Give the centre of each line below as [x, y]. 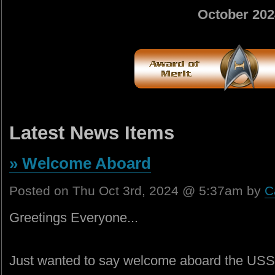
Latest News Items [92, 133]
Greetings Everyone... [74, 218]
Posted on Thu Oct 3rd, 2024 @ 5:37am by [137, 191]
